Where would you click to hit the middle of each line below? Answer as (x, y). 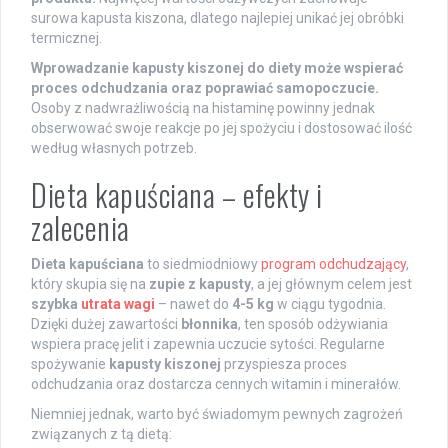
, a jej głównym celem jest (331, 283)
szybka (56, 303)
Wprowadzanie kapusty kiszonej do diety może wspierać (217, 67)
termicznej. (66, 37)
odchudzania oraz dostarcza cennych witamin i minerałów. (216, 383)
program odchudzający (333, 263)
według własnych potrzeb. (114, 147)
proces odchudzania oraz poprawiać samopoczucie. (205, 87)
